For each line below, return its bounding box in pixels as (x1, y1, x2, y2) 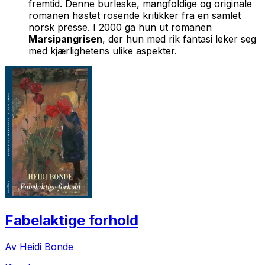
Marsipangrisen (28, 33, 102, 45)
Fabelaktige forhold (5, 211, 138, 229)
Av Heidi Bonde (5, 240, 73, 253)
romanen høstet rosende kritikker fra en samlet (28, 9, 241, 21)
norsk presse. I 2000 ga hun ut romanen (28, 21, 212, 33)
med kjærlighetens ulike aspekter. (28, 44, 177, 57)
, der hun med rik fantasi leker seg (102, 33, 256, 45)
